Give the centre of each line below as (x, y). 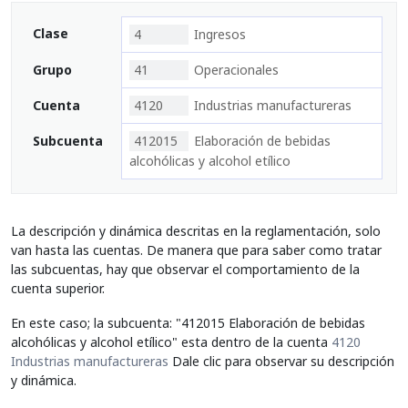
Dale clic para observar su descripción (281, 361)
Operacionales (236, 70)
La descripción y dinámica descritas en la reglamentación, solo (196, 231)
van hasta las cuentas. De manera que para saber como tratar (196, 250)
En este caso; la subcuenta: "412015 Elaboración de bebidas (188, 322)
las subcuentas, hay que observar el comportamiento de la (185, 269)
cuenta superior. (58, 288)
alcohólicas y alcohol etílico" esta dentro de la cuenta (171, 342)
